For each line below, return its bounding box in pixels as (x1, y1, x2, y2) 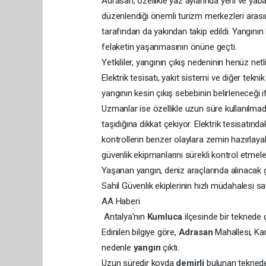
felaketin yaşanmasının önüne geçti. (102, 41, 237, 52)
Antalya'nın (102, 211, 147, 222)
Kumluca (147, 211, 185, 222)
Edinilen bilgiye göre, (102, 226, 179, 237)
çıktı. (163, 242, 180, 253)
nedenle (102, 242, 134, 253)
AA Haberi (102, 195, 140, 207)
